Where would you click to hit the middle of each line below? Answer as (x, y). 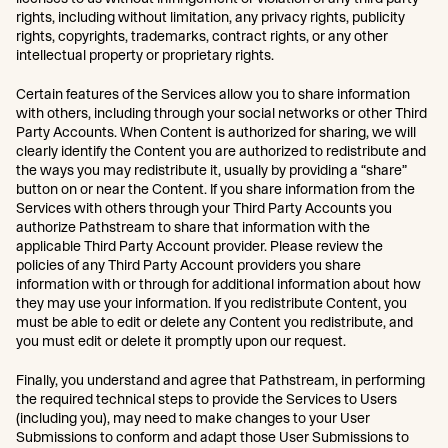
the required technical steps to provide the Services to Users (206, 399)
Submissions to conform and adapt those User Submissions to (212, 437)
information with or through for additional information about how (218, 284)
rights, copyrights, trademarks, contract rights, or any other (202, 36)
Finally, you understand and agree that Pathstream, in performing (220, 380)
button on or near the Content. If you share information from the (215, 189)
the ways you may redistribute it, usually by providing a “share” (211, 170)
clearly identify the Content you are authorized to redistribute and (221, 151)
